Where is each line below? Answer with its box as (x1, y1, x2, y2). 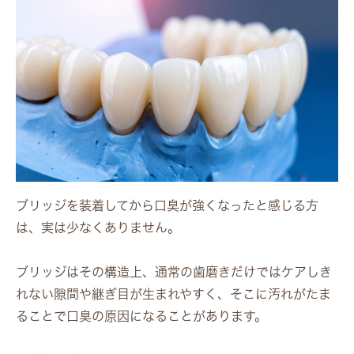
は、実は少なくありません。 (16, 220, 180, 234)
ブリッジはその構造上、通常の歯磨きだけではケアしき (16, 265, 332, 278)
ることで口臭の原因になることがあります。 (16, 309, 267, 322)
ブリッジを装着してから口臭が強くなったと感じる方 (16, 198, 318, 212)
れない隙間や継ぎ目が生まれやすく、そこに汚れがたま (16, 287, 331, 300)
